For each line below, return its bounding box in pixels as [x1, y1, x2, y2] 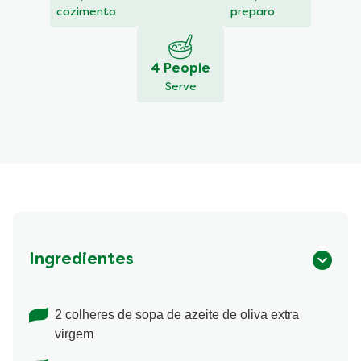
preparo [230, 7, 275, 19]
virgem [55, 327, 93, 342]
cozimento [56, 7, 116, 19]
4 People [151, 63, 210, 77]
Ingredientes [29, 253, 134, 268]
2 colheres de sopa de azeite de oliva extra [55, 308, 299, 322]
